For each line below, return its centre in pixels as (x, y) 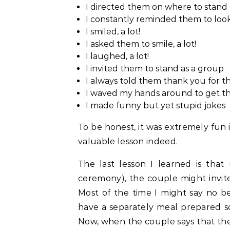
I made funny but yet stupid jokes (156, 106)
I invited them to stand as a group (155, 69)
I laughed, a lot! (117, 56)
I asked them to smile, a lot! (141, 44)
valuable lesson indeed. (128, 141)
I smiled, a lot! (113, 32)
